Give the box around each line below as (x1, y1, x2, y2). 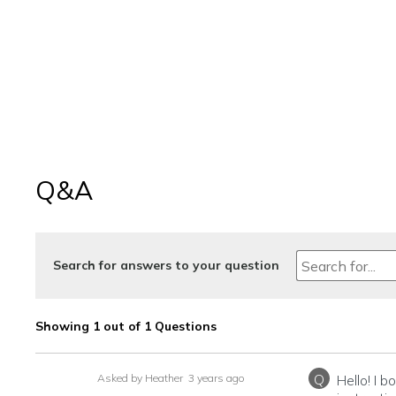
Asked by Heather (96, 371, 183, 385)
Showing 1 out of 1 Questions (35, 318, 217, 333)
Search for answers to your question (53, 257, 279, 273)
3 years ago (185, 371, 245, 385)
